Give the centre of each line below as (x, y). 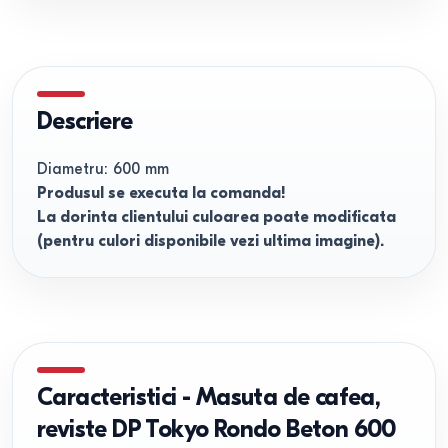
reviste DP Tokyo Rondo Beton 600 (216, 429)
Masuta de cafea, (288, 397)
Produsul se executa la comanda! (161, 193)
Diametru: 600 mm (103, 169)
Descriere (85, 121)
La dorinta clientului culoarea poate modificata (216, 217)
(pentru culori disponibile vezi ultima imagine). (210, 241)
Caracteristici (107, 397)
